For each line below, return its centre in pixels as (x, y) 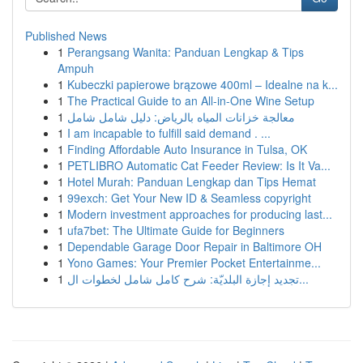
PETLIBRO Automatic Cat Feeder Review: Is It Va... (199, 165)
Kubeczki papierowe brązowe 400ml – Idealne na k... (203, 84)
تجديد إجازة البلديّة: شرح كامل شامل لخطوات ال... (304, 279)
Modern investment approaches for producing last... (200, 214)
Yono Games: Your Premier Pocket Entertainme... (194, 263)
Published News (66, 36)
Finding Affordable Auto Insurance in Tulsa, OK (187, 149)
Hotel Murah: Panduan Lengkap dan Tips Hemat (192, 181)
